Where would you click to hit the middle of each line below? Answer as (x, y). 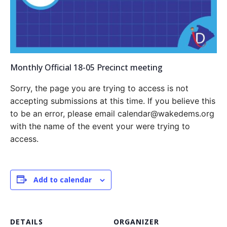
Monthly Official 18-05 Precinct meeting (86, 67)
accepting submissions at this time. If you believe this (113, 101)
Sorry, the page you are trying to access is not (99, 88)
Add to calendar (63, 179)
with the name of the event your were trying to (100, 126)
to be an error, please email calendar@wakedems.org (112, 113)
